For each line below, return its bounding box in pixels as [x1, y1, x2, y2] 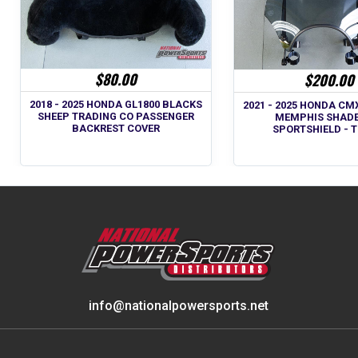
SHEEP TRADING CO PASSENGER [38, 110, 195, 123]
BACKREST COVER [72, 122, 161, 135]
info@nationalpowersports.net [89, 298, 269, 314]
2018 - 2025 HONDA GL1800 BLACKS [30, 98, 203, 111]
